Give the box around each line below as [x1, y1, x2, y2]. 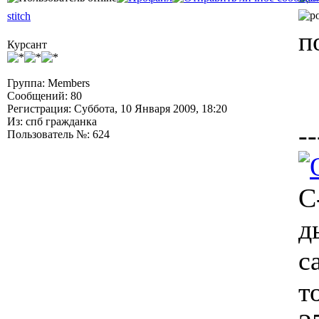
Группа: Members [7, 77, 90, 89]
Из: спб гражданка [7, 115, 97, 127]
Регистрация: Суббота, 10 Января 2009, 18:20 [7, 103, 227, 115]
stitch [7, 10, 31, 22]
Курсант [7, 38, 47, 51]
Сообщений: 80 [7, 90, 82, 102]
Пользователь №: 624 [7, 128, 110, 140]
